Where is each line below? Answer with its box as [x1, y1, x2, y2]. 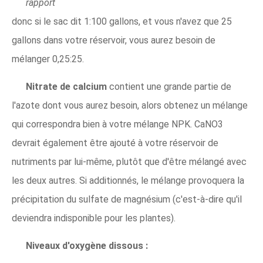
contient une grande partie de [109, 81, 231, 92]
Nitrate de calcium [26, 81, 109, 92]
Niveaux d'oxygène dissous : [26, 240, 148, 251]
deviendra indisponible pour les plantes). [12, 213, 176, 224]
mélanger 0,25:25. [12, 53, 84, 65]
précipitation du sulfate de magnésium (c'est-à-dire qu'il [12, 194, 242, 205]
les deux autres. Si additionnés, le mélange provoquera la [12, 175, 244, 186]
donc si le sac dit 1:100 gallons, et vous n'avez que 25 [12, 16, 232, 27]
